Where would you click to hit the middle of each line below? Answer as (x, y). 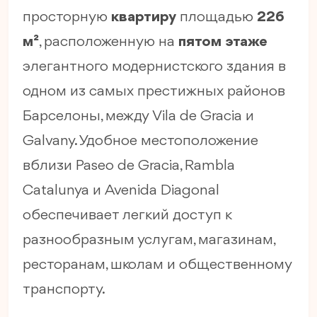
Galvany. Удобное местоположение (140, 142)
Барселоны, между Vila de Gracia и (138, 117)
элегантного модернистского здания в (154, 67)
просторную (67, 18)
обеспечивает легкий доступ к (127, 216)
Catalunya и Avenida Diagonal (121, 191)
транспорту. (64, 290)
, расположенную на (109, 42)
